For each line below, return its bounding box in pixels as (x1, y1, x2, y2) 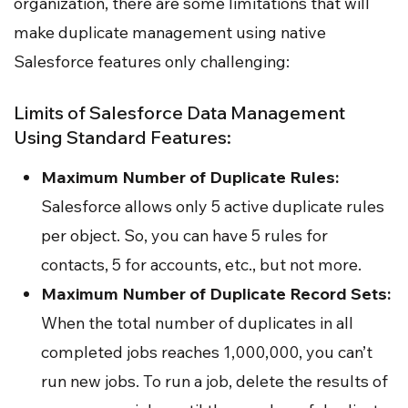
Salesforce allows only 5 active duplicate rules (41, 195, 384, 217)
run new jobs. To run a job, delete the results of (41, 370, 388, 392)
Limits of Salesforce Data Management (14, 100, 345, 124)
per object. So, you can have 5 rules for (41, 224, 328, 246)
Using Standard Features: (14, 125, 231, 148)
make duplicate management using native (14, 21, 326, 43)
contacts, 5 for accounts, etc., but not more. (41, 253, 362, 275)
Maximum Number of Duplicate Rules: (41, 166, 339, 188)
